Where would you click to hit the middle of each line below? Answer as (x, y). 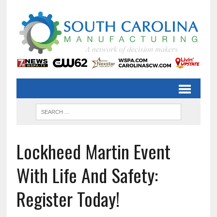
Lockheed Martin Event (93, 151)
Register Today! (68, 199)
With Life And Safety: (87, 175)
